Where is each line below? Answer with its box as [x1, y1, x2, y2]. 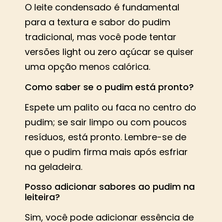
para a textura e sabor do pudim [25, 16, 170, 29]
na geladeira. [25, 160, 82, 173]
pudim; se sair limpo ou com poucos [25, 115, 187, 128]
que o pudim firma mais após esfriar [25, 145, 188, 158]
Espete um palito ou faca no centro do [25, 101, 196, 113]
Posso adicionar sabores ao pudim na [25, 180, 195, 193]
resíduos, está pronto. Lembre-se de [25, 130, 186, 143]
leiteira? [25, 191, 60, 204]
